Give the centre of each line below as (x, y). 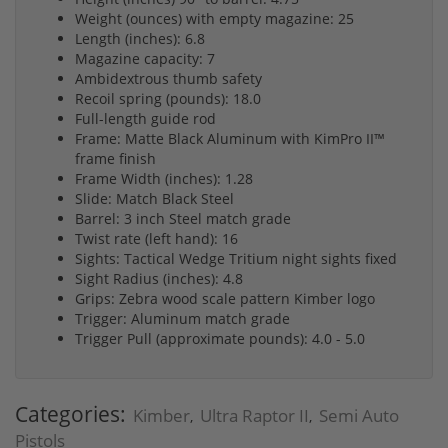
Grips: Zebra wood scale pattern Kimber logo (225, 299)
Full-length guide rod (145, 119)
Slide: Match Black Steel (154, 199)
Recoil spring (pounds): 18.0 (168, 99)
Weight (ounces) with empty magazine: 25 (214, 19)
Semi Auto (359, 416)
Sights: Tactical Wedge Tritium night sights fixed (236, 259)
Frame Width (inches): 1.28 (164, 179)
